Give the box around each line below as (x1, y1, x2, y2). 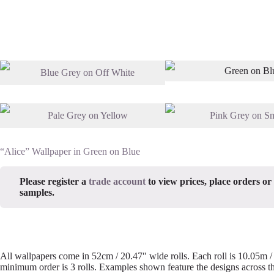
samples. (20, 187, 54, 198)
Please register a (20, 176, 89, 187)
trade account (89, 176, 146, 187)
